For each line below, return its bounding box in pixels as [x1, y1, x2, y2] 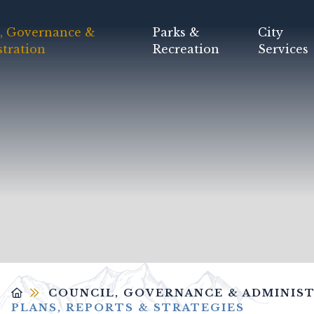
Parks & [153, 25, 200, 39]
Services [258, 42, 309, 56]
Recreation [153, 42, 220, 56]
